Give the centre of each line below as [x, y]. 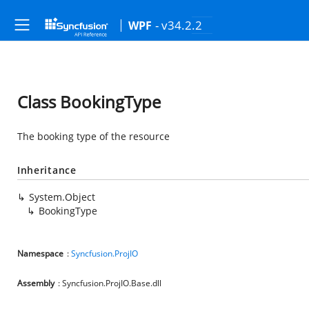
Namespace [40, 253]
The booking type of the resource [93, 136]
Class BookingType [89, 102]
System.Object [62, 197]
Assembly [36, 283]
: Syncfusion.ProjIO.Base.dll [110, 283]
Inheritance [47, 170]
